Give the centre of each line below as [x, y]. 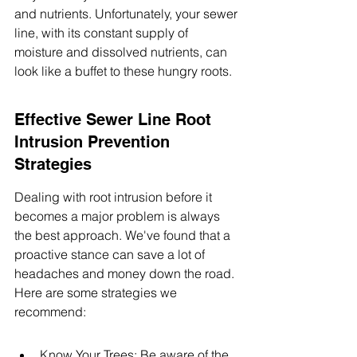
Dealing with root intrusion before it [115, 197]
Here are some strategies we [97, 292]
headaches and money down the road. [126, 273]
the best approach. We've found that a [124, 235]
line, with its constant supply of [103, 33]
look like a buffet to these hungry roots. [123, 71]
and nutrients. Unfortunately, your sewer [127, 14]
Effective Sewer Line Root [115, 120]
